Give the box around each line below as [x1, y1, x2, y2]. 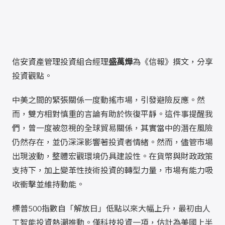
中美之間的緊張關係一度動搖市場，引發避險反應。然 [12, 95, 205, 105]
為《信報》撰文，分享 [133, 57, 213, 67]
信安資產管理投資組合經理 [12, 57, 108, 67]
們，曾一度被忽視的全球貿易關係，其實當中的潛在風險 [12, 124, 213, 133]
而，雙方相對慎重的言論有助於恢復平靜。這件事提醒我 [12, 109, 213, 119]
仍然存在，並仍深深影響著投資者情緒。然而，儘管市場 [12, 138, 213, 147]
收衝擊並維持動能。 [12, 180, 84, 189]
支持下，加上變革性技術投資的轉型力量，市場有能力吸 [12, 166, 213, 175]
